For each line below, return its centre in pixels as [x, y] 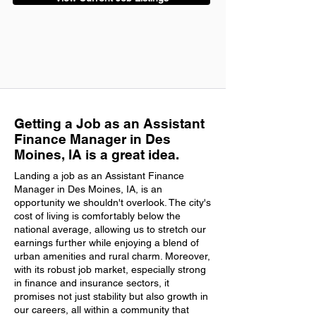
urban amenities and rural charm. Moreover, [112, 256]
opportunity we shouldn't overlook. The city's [113, 202]
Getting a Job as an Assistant [109, 123]
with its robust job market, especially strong [110, 269]
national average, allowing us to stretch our [110, 229]
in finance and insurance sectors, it [92, 283]
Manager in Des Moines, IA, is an [88, 189]
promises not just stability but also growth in [111, 296]
